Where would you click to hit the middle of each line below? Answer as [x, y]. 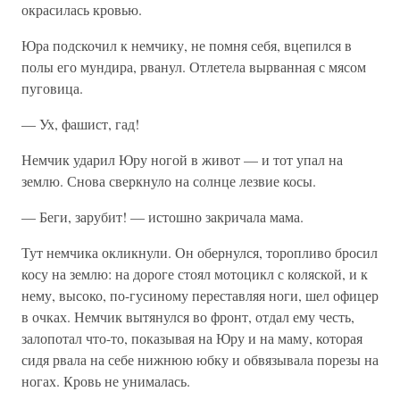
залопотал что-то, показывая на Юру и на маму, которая [192, 338]
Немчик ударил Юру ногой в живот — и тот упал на [182, 159]
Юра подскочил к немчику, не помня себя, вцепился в [187, 45]
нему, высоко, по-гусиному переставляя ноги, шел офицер [200, 295]
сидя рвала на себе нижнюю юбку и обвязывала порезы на [200, 359]
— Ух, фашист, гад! [80, 124]
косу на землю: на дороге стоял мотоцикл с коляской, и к [195, 274]
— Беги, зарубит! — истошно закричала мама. [162, 217]
